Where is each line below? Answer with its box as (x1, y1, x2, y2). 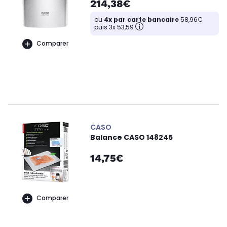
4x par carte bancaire (104, 15, 179, 24)
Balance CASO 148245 (90, 132, 173, 142)
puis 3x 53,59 (94, 22, 134, 31)
